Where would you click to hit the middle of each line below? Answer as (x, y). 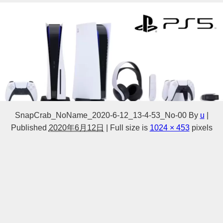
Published (29, 127)
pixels (201, 127)
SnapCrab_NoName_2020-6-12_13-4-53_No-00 (101, 115)
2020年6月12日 (76, 127)
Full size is (129, 127)
